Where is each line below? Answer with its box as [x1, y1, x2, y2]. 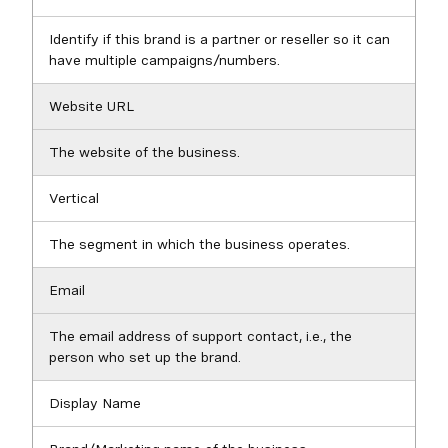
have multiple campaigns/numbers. [49, 52, 280, 68]
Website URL [49, 98, 134, 114]
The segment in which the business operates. [49, 236, 350, 252]
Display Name [49, 395, 141, 411]
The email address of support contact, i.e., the [49, 328, 352, 344]
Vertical [49, 190, 99, 206]
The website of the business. [49, 144, 240, 160]
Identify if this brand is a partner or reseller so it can [49, 31, 390, 47]
